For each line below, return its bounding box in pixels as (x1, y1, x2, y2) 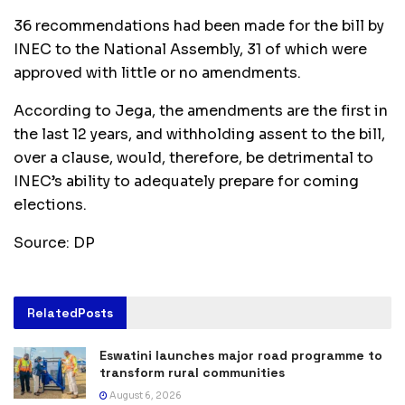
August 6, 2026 (108, 389, 182, 401)
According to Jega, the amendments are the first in (14, 100, 388, 120)
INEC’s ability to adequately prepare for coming (14, 171, 359, 191)
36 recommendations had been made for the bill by (14, 15, 384, 35)
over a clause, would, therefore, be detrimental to (14, 147, 373, 167)
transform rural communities (99, 363, 285, 381)
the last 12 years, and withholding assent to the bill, (14, 124, 385, 144)
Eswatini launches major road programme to (99, 346, 382, 363)
